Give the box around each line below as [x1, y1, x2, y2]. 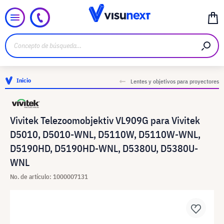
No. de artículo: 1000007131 [10, 172, 88, 181]
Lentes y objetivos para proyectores [130, 77, 219, 85]
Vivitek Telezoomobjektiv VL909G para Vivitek [10, 113, 200, 127]
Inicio [16, 76, 31, 84]
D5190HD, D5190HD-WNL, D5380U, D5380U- [10, 141, 198, 155]
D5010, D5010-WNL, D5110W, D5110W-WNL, [10, 127, 200, 141]
